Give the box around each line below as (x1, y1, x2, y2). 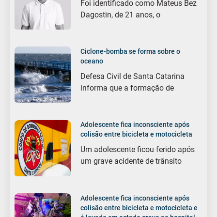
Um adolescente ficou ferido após (80, 145, 195, 155)
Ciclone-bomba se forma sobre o (80, 47, 181, 55)
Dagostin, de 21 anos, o (80, 10, 161, 19)
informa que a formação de (80, 83, 174, 93)
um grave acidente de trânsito (80, 156, 182, 166)
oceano (80, 57, 104, 65)
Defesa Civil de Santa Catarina (80, 71, 185, 81)
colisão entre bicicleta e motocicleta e (80, 203, 198, 212)
